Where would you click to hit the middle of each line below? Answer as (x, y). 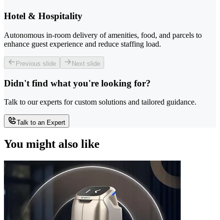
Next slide (86, 63)
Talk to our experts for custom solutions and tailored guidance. (100, 102)
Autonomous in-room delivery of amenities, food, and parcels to (103, 35)
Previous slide (36, 63)
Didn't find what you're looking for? (77, 83)
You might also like (52, 144)
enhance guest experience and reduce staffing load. (82, 44)
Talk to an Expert (41, 123)
